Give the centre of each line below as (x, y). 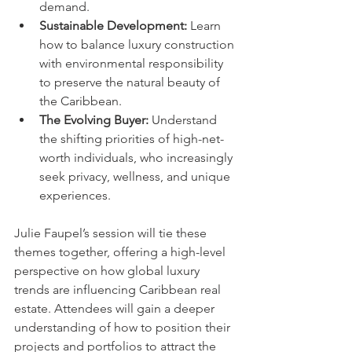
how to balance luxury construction (138, 44)
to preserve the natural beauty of (131, 82)
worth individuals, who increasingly (137, 158)
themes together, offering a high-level (121, 252)
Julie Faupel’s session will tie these (112, 233)
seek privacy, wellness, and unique (136, 176)
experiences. (75, 195)
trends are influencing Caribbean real (119, 290)
